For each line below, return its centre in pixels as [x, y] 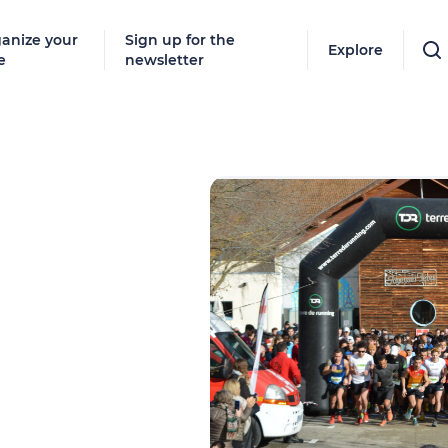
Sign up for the [180, 40]
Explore [356, 50]
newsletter [165, 60]
